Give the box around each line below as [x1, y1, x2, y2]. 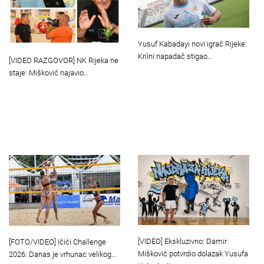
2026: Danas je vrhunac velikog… [9, 250, 116, 259]
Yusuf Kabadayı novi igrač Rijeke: [138, 39, 247, 49]
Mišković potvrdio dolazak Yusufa [138, 249, 248, 259]
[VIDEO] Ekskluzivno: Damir [138, 237, 227, 246]
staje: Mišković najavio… [9, 68, 88, 77]
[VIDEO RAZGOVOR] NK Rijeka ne [9, 55, 118, 65]
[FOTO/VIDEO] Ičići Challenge [9, 237, 106, 247]
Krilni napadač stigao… [138, 52, 212, 61]
